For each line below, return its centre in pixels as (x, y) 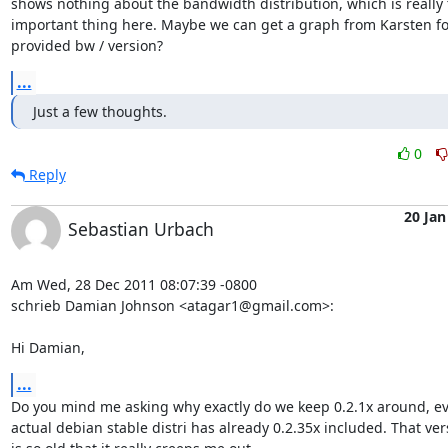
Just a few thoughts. (99, 111)
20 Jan (424, 216)
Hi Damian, (47, 347)
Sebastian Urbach (140, 229)
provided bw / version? (86, 45)
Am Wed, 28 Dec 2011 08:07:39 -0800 (133, 284)
